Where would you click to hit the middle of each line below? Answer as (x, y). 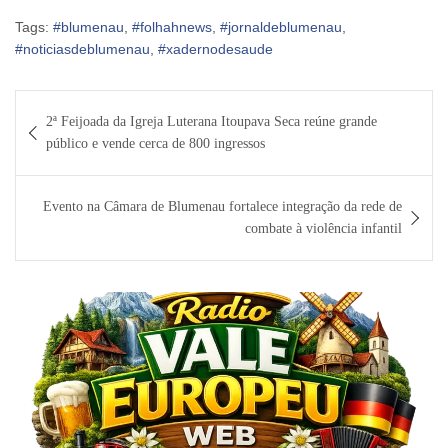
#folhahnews (172, 27)
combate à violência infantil (323, 229)
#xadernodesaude (215, 49)
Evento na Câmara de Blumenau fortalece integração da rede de (222, 207)
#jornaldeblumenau (281, 27)
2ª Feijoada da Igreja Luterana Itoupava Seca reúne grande (211, 122)
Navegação (70, 105)
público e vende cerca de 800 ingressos (155, 144)
